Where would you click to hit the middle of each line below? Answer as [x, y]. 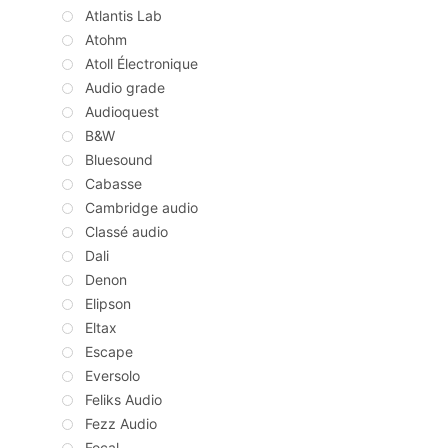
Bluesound [119, 160]
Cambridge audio [141, 208]
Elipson [108, 304]
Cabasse [113, 184]
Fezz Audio [121, 424]
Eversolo [112, 376]
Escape [109, 352]
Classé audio [126, 232]
